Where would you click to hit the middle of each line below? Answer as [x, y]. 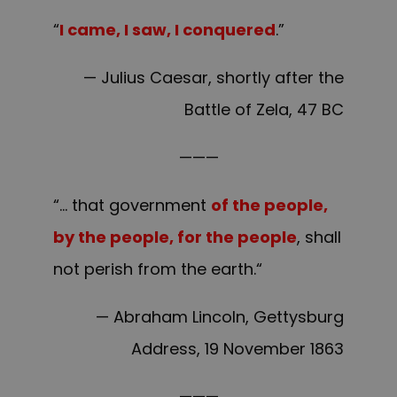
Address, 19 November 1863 [237, 349]
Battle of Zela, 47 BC [264, 110]
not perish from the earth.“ [158, 269]
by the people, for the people [175, 237]
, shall [319, 237]
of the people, [269, 206]
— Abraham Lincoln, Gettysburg [220, 317]
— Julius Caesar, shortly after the [214, 78]
